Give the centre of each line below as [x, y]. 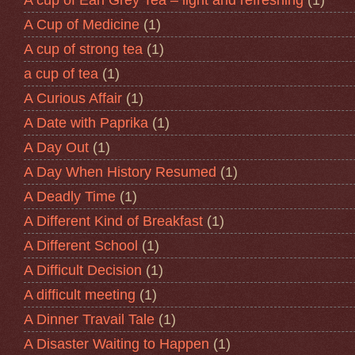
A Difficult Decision [83, 270]
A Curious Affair [73, 98]
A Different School [81, 245]
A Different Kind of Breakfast [113, 221]
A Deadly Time [70, 196]
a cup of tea [61, 73]
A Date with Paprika [86, 122]
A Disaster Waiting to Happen [116, 344]
